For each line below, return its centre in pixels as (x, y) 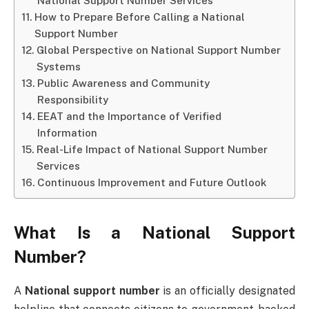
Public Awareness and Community (124, 83)
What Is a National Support (154, 233)
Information (68, 133)
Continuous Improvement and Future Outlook (152, 182)
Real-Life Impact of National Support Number (152, 149)
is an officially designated (228, 291)
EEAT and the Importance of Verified (130, 116)
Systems (59, 67)
